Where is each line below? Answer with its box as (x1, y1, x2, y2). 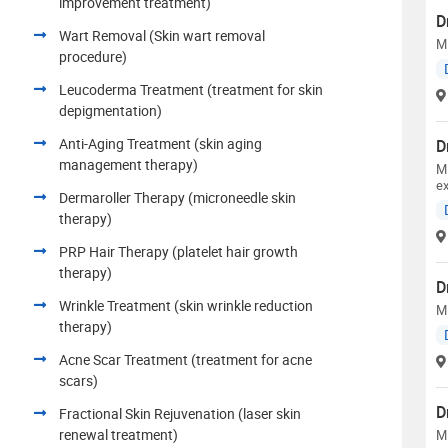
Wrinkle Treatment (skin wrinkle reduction (59, 295, 313, 315)
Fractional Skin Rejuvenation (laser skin (59, 403, 301, 423)
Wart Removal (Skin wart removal (59, 25, 265, 45)
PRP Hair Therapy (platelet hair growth (59, 241, 298, 261)
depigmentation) (59, 100, 162, 120)
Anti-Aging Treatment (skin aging (59, 133, 262, 153)
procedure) (59, 46, 127, 66)
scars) (59, 370, 98, 390)
